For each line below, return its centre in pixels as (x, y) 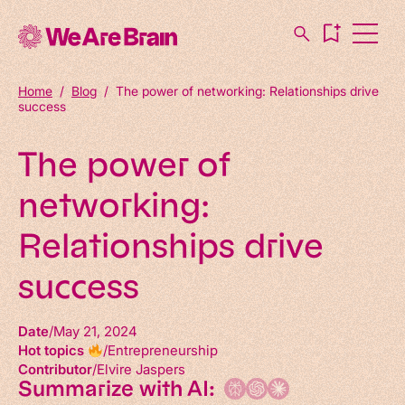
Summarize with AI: (117, 389)
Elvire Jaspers (141, 368)
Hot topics (53, 349)
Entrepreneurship (163, 349)
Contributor (55, 368)
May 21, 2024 (95, 330)
